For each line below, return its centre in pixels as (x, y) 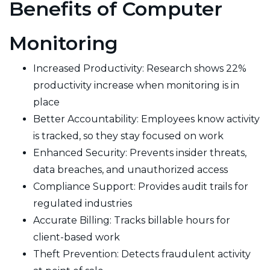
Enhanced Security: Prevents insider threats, (140, 152)
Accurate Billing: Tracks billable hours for (132, 220)
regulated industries (83, 203)
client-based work (77, 237)
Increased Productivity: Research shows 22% (140, 68)
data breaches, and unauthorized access (130, 169)
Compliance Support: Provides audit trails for (141, 186)
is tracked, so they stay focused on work (128, 136)
